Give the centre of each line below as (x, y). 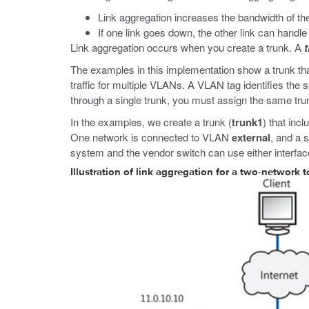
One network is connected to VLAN (151, 137)
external (251, 137)
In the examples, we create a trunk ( (151, 122)
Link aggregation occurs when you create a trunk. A (187, 47)
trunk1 (247, 122)
